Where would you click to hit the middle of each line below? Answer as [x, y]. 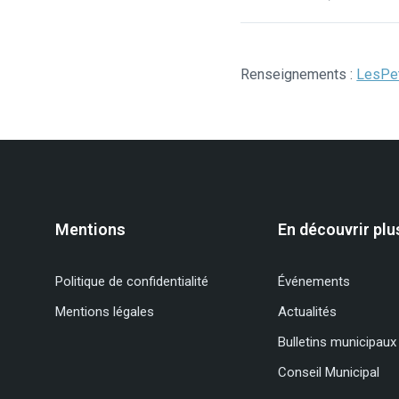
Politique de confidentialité [132, 281]
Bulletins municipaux [337, 342]
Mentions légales [105, 311]
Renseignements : [299, 74]
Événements [314, 281]
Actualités [307, 311]
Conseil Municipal [329, 372]
